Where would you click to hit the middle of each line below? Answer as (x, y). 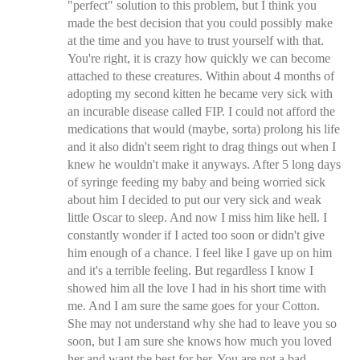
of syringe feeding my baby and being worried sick (196, 182)
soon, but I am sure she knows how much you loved (200, 341)
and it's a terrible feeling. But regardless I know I (190, 270)
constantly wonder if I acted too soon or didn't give (196, 235)
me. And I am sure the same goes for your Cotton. (194, 305)
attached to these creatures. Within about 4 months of (201, 76)
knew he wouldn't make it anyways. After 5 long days (204, 164)
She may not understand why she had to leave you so (202, 323)
